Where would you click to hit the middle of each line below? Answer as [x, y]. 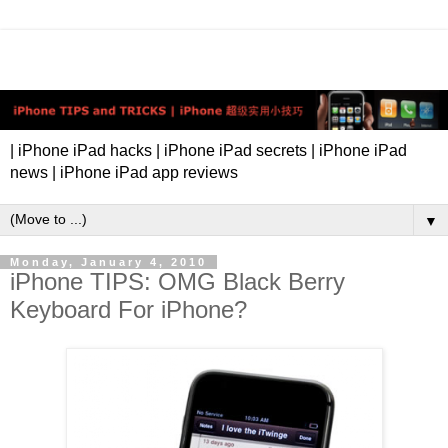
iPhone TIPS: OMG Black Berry [177, 282]
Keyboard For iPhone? [128, 310]
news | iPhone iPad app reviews [124, 173]
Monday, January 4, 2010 [108, 262]
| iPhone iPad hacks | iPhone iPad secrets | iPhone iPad [208, 151]
